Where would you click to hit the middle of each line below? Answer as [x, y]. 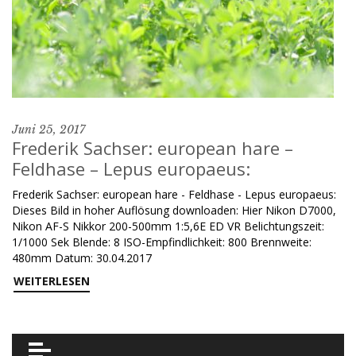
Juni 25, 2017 [48, 130]
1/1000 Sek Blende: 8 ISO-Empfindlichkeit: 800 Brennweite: [162, 242]
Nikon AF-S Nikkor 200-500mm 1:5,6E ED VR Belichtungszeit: [168, 226]
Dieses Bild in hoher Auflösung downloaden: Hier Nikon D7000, [174, 210]
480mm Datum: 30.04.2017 [82, 258]
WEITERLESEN [52, 281]
